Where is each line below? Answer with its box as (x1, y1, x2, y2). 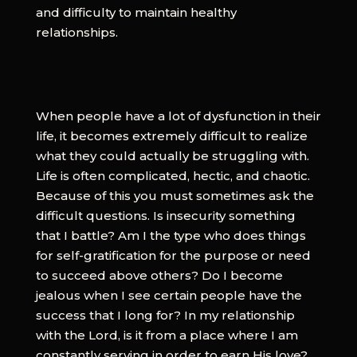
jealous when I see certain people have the (35, 287, 302, 303)
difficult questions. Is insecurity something (35, 207, 296, 223)
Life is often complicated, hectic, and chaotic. (35, 167, 310, 183)
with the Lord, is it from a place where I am (35, 327, 298, 343)
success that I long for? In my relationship (35, 307, 295, 323)
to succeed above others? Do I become (35, 267, 283, 283)
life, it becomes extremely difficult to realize (35, 127, 308, 143)
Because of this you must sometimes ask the (35, 187, 314, 203)
